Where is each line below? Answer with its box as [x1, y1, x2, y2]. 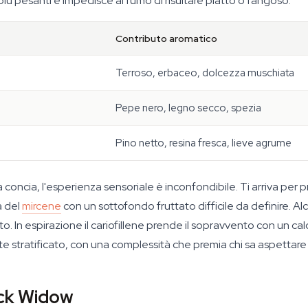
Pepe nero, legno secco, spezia [115, 101, 261, 115]
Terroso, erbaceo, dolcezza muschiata [115, 66, 294, 80]
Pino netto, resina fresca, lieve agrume [115, 136, 291, 150]
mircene [22, 199, 61, 213]
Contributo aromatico [115, 32, 217, 45]
